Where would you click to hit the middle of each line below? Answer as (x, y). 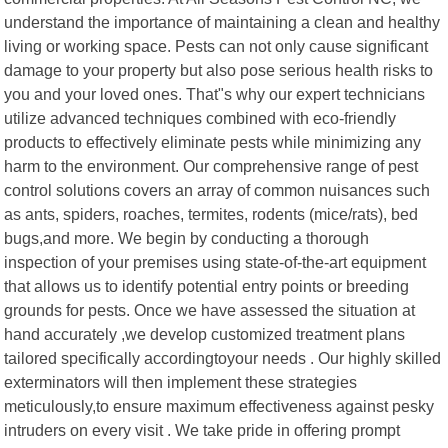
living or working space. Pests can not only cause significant (216, 45)
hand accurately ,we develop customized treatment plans (205, 333)
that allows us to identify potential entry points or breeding (207, 285)
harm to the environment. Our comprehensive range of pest (211, 165)
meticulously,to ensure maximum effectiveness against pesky (219, 405)
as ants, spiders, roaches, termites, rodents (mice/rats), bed (211, 213)
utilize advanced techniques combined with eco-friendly (200, 117)
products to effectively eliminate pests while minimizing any (213, 141)
